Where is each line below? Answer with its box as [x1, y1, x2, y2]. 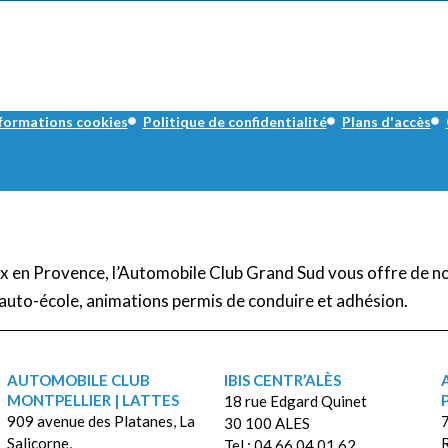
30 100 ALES [223, 413, 310, 432]
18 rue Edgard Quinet [223, 391, 367, 410]
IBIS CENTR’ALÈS [223, 370, 341, 389]
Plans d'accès [341, 112, 431, 130]
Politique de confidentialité [142, 112, 327, 130]
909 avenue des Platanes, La [7, 411, 196, 430]
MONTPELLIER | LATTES [7, 390, 180, 409]
